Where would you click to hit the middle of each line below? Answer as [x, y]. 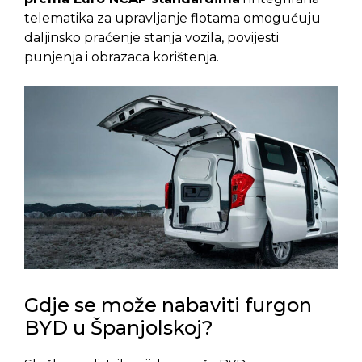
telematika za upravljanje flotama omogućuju [173, 18]
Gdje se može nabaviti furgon [168, 305]
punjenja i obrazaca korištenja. [122, 57]
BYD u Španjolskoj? [119, 328]
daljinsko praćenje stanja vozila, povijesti [152, 38]
